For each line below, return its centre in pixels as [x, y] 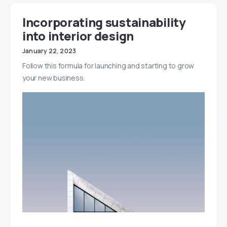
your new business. [54, 78]
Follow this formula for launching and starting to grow [108, 66]
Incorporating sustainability [104, 22]
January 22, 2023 [49, 51]
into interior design [78, 36]
